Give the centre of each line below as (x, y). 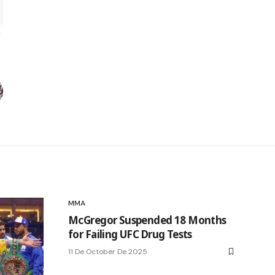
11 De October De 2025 (108, 251)
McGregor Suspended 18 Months (147, 220)
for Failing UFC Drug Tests (130, 234)
